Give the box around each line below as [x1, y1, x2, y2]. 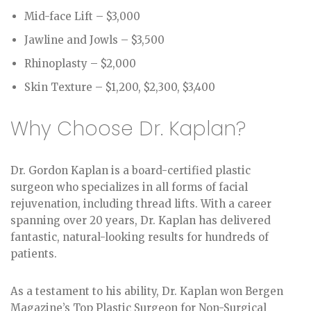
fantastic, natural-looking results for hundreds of [10, 230, 269, 244]
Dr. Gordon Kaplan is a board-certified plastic [10, 163, 251, 177]
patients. [10, 246, 57, 260]
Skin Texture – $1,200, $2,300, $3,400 [24, 80, 215, 94]
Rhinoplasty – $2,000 [24, 56, 136, 70]
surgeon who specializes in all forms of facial [10, 180, 248, 194]
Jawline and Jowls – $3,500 [24, 33, 165, 47]
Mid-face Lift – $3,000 [24, 9, 140, 23]
